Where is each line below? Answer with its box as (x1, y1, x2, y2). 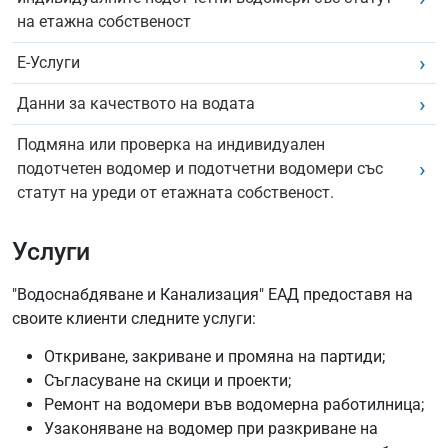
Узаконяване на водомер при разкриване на (44, 419, 378, 439)
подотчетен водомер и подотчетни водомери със (16, 159, 383, 178)
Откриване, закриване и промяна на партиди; (44, 347, 385, 367)
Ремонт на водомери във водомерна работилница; (44, 395, 424, 415)
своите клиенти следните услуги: (12, 309, 256, 328)
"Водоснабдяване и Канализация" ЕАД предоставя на (12, 285, 413, 304)
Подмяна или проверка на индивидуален (16, 135, 325, 154)
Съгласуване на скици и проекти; (44, 371, 291, 391)
